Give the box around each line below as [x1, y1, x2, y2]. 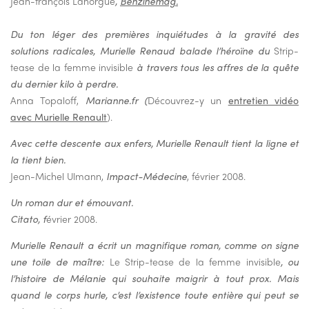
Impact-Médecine [106, 169, 187, 183]
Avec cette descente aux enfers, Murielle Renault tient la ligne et [10, 136, 299, 150]
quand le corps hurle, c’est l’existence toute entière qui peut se [10, 288, 299, 302]
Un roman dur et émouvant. [10, 195, 133, 210]
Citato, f [10, 212, 46, 226]
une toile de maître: [10, 255, 110, 269]
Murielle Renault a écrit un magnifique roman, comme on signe [10, 238, 299, 252]
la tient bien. [10, 152, 66, 167]
